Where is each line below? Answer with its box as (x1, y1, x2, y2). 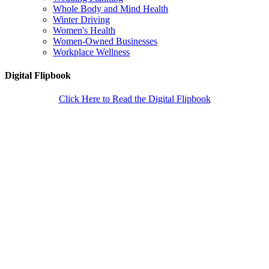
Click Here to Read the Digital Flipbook (58, 94, 211, 104)
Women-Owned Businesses (53, 35, 157, 46)
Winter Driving (53, 14, 110, 25)
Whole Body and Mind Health (53, 3, 168, 14)
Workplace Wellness (53, 46, 130, 57)
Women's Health (53, 25, 115, 35)
